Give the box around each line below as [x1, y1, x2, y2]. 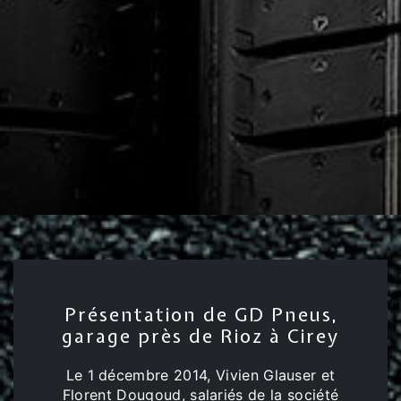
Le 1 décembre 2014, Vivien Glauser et [65, 366, 336, 384]
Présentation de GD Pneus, [64, 303, 337, 327]
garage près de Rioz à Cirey [62, 324, 339, 348]
